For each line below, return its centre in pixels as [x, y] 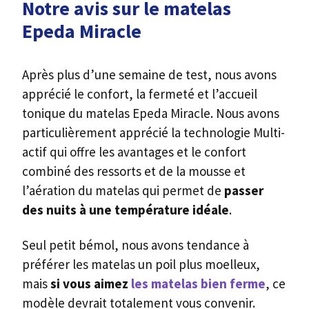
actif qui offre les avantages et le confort [134, 151]
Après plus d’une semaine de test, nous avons [149, 74]
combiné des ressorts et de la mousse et [134, 171]
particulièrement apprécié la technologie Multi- [153, 132]
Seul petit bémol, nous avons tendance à [136, 245]
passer [244, 190]
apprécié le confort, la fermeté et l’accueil [140, 93]
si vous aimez [91, 283]
